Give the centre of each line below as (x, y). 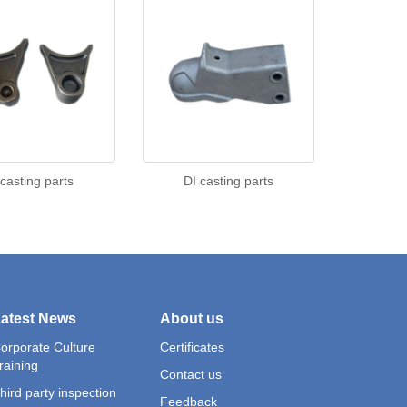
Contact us (191, 374)
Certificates (192, 347)
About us (192, 318)
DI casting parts (228, 181)
